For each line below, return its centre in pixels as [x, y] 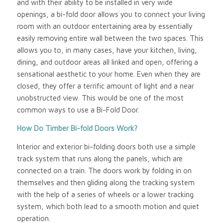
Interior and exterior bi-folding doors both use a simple [106, 146]
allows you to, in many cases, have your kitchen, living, [107, 50]
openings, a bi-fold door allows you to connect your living [111, 14]
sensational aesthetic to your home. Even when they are [109, 74]
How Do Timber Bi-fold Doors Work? [77, 128]
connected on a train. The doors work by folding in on [104, 170]
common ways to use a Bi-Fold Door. [78, 110]
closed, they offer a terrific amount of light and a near [105, 86]
